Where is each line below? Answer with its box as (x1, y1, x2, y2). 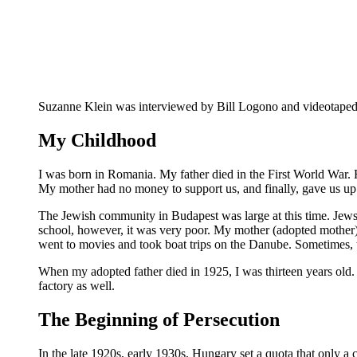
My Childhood (38, 129, 156, 151)
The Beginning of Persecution (38, 308, 280, 330)
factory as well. (38, 278, 115, 292)
